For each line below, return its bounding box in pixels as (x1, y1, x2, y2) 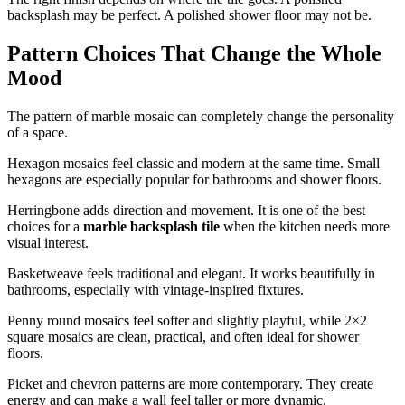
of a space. (7, 124, 68, 140)
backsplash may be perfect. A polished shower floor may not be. (7, 6, 372, 23)
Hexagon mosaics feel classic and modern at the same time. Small (7, 155, 380, 171)
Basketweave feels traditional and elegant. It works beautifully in (7, 265, 375, 281)
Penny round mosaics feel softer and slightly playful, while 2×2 (7, 312, 367, 328)
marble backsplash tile (83, 218, 220, 234)
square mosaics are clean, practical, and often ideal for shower (7, 328, 359, 344)
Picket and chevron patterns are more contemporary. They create (7, 375, 373, 391)
